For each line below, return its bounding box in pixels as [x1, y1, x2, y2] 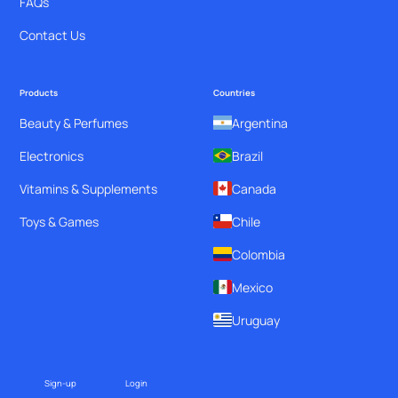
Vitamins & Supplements [20, 179, 158, 197]
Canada [232, 179, 276, 197]
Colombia [232, 245, 285, 263]
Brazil [232, 147, 263, 164]
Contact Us [20, 26, 86, 44]
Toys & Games [20, 212, 99, 230]
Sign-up [44, 377, 76, 389]
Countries [213, 86, 255, 99]
